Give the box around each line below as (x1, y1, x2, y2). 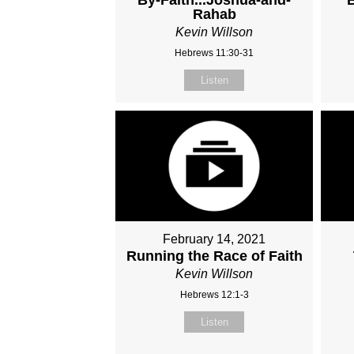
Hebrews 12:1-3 (179, 289, 249, 301)
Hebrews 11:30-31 (175, 47, 254, 58)
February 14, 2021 (163, 232, 266, 247)
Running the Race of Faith (126, 248, 303, 265)
